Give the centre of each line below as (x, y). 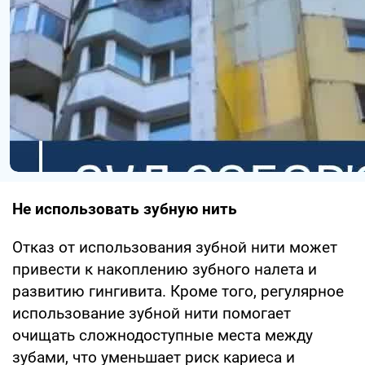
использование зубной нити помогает (152, 313)
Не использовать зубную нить (125, 209)
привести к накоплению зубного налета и (165, 269)
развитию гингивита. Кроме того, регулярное (178, 291)
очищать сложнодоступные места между (163, 335)
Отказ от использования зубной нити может (175, 247)
